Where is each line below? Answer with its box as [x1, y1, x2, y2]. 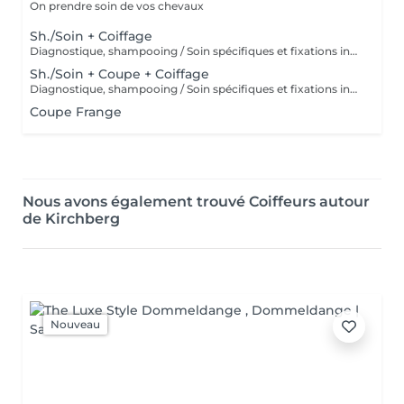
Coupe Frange [30, 104, 122, 120]
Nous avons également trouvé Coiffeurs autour [23, 193, 370, 210]
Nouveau [50, 317, 100, 331]
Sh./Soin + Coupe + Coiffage [30, 66, 209, 82]
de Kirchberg [23, 210, 120, 227]
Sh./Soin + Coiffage [30, 28, 152, 44]
